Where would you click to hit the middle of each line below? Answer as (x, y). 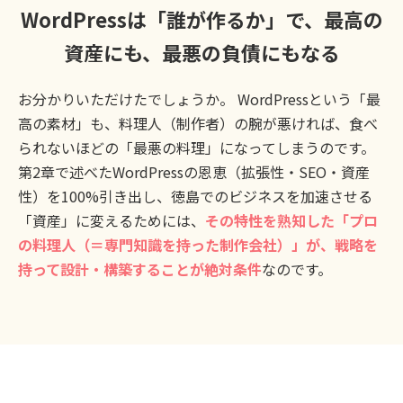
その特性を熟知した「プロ (291, 221)
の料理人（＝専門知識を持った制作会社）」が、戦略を (198, 245)
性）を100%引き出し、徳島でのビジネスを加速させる (195, 197)
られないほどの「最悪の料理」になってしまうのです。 (197, 148)
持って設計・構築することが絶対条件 (140, 269)
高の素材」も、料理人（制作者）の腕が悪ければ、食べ (198, 124)
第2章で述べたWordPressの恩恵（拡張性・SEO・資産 (194, 172)
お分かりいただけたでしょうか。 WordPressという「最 (199, 99)
